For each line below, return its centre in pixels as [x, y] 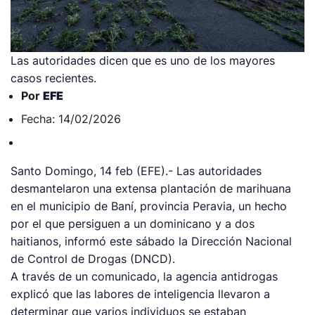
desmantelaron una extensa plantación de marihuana [151, 189]
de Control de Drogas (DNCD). [93, 259]
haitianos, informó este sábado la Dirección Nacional [152, 242]
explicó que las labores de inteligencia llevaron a [141, 294]
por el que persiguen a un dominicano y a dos [133, 224]
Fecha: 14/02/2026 [71, 119]
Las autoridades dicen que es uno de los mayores [143, 61]
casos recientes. [54, 78]
